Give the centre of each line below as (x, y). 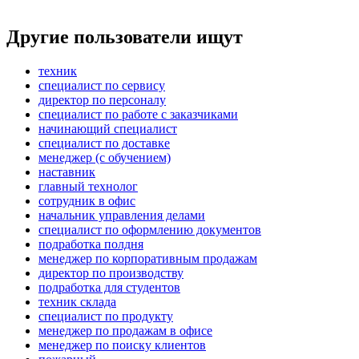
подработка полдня (91, 244)
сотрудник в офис (87, 201)
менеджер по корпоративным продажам (148, 259)
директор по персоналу (102, 100)
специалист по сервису (102, 86)
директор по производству (111, 273)
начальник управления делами (122, 216)
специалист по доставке (104, 143)
